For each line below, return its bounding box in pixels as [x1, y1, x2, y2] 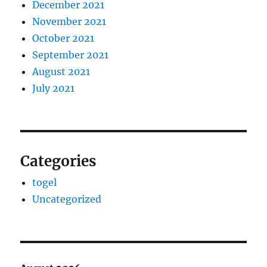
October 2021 [32, 32, 95, 45]
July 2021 [32, 82, 75, 95]
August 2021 [32, 66, 91, 78]
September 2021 [32, 49, 109, 61]
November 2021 [32, 15, 107, 28]
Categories [20, 152, 97, 171]
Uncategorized [32, 193, 102, 206]
